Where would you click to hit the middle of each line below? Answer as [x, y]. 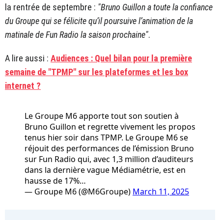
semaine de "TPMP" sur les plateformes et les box [96, 72]
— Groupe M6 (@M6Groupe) [79, 191]
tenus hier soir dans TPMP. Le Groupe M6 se [106, 137]
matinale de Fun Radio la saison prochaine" [77, 34]
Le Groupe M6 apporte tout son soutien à [102, 116]
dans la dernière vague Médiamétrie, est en [105, 170]
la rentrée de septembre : [51, 7]
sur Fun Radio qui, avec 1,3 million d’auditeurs [109, 159]
